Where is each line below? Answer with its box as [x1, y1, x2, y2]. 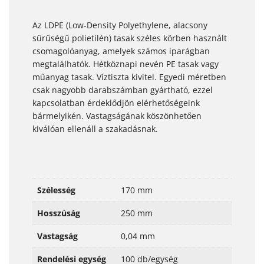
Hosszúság [37, 207, 80, 219]
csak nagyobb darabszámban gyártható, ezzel [32, 84, 213, 95]
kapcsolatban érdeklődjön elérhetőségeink [32, 97, 200, 108]
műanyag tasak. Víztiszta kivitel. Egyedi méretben [32, 71, 226, 82]
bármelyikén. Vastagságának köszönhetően [32, 110, 202, 121]
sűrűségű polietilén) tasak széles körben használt [32, 32, 227, 44]
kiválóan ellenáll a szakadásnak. [32, 123, 158, 134]
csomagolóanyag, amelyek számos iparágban [32, 45, 210, 57]
